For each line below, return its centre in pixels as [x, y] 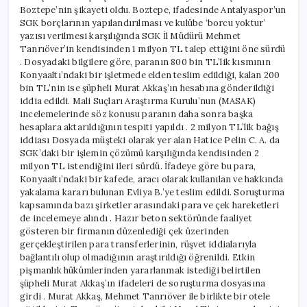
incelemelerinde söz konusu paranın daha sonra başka [137, 114]
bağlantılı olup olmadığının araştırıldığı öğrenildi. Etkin [138, 257]
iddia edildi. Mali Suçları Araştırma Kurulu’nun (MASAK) [138, 101]
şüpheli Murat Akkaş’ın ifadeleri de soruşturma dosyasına [143, 283]
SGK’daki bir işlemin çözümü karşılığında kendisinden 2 [139, 153]
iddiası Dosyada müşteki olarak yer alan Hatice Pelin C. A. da [150, 140]
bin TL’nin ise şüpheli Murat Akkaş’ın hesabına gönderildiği [147, 88]
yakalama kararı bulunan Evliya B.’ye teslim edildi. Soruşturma [152, 192]
